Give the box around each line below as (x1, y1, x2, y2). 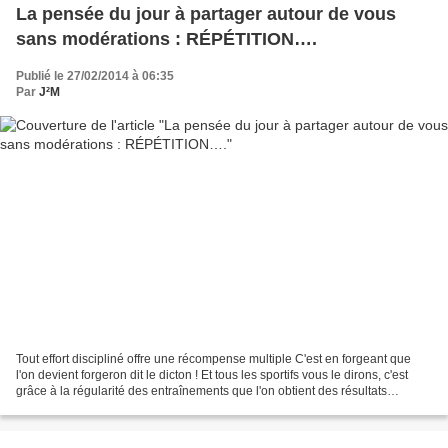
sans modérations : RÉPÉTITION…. (16, 28, 317, 49)
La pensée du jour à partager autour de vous (16, 3, 396, 24)
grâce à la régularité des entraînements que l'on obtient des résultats (16, 384, 387, 399)
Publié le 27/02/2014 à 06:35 (16, 68, 174, 83)
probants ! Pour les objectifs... (16, 400, 175, 415)
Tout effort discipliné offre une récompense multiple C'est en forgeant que (16, 352, 411, 367)
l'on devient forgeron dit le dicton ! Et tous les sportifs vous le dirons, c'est (16, 368, 408, 383)
